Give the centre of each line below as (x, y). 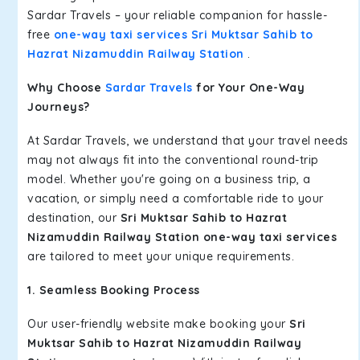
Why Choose (66, 88)
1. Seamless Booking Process (114, 290)
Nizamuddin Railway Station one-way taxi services (182, 237)
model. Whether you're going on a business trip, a (169, 179)
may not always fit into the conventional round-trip (173, 160)
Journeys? (59, 107)
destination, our (74, 218)
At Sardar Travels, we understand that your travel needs (188, 141)
